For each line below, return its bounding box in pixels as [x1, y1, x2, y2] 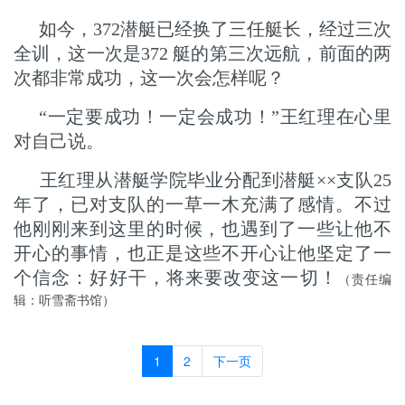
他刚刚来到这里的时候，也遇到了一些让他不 [14, 219, 391, 239]
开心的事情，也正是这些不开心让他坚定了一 [14, 243, 391, 263]
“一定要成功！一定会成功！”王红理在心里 [39, 107, 391, 127]
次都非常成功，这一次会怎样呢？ [14, 68, 285, 88]
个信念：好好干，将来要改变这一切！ [14, 268, 338, 287]
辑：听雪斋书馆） [14, 290, 115, 308]
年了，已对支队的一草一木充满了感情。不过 [14, 194, 391, 214]
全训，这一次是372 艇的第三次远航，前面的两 [14, 43, 391, 63]
